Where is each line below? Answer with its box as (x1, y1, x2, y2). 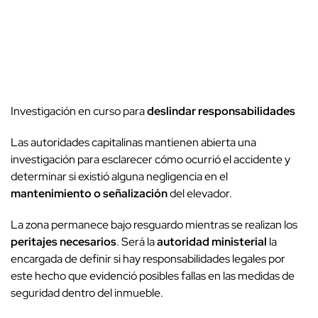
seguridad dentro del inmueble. (11, 285, 163, 301)
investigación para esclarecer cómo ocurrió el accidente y (11, 152, 290, 168)
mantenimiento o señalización (11, 186, 168, 202)
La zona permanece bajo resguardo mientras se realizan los (11, 217, 297, 233)
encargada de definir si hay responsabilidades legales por (11, 251, 285, 267)
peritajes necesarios (11, 234, 116, 250)
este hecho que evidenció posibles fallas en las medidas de (11, 268, 295, 284)
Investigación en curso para (11, 104, 147, 119)
